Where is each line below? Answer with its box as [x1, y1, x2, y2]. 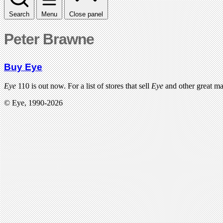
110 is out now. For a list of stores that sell [16, 82, 151, 91]
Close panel [69, 10, 103, 18]
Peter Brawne [4, 30, 94, 47]
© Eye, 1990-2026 [4, 99, 63, 108]
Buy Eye [4, 61, 42, 72]
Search [9, 10, 29, 18]
